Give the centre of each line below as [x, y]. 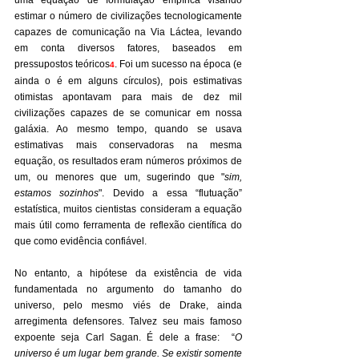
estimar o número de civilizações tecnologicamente [128, 16]
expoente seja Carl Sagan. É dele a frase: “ [125, 337]
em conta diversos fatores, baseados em [128, 48]
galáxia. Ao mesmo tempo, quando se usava [128, 129]
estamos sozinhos [57, 193]
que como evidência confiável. [81, 241]
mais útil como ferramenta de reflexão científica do [128, 225]
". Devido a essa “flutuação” [171, 193]
